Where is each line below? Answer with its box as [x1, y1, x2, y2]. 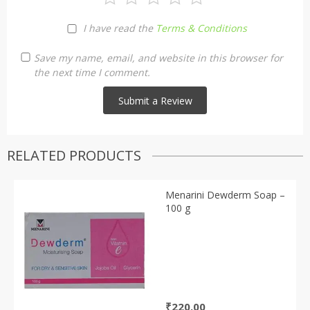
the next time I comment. [34, 66, 150, 80]
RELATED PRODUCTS [7, 146, 141, 165]
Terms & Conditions [155, 21, 247, 35]
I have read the [82, 21, 156, 35]
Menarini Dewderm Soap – [165, 188, 285, 202]
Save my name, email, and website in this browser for [34, 51, 283, 65]
